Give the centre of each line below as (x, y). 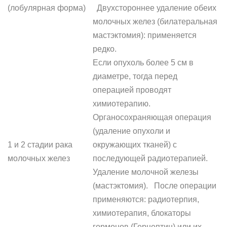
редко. (105, 49)
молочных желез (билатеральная (155, 22)
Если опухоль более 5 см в (143, 63)
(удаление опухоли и (131, 131)
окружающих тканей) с (135, 145)
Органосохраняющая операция (152, 117)
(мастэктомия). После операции (155, 186)
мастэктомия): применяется (145, 35)
